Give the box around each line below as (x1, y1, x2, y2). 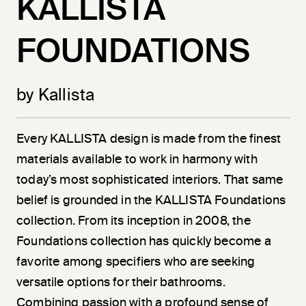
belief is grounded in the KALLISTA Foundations (16, 195, 286, 208)
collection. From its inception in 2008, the (16, 215, 251, 228)
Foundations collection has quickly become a (16, 236, 271, 249)
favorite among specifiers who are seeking (16, 256, 255, 269)
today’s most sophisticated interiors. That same (16, 174, 283, 187)
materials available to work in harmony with (16, 154, 258, 167)
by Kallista (16, 87, 95, 105)
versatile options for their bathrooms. (16, 277, 225, 290)
